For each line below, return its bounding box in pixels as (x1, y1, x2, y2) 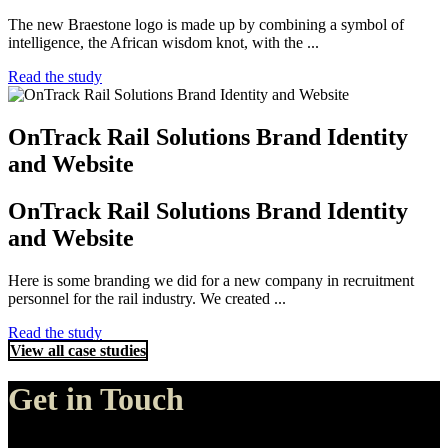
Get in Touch (8, 381, 184, 418)
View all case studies (10, 341, 146, 359)
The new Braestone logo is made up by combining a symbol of (8, 16, 404, 34)
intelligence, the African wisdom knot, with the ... (8, 34, 319, 52)
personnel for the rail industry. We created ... (8, 289, 286, 307)
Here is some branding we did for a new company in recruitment (8, 271, 414, 289)
